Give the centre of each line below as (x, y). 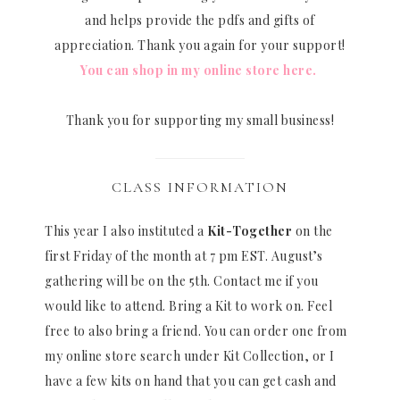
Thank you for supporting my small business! (200, 120)
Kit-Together (250, 230)
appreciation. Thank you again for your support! (200, 45)
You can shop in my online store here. (200, 70)
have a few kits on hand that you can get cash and (191, 380)
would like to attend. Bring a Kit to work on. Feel (188, 305)
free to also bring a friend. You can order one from (196, 330)
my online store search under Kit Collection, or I (190, 355)
